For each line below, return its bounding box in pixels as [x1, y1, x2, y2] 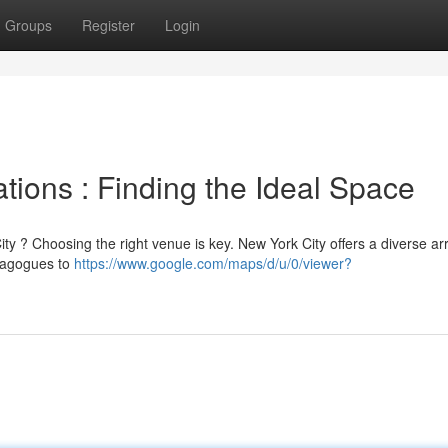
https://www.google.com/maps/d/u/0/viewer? [74, 253, 352, 273]
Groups [5, 15, 52, 35]
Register [82, 15, 135, 35]
